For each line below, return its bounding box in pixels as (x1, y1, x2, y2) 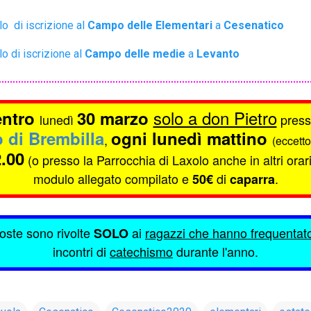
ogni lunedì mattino (110, 126, 272, 150)
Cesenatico (224, 19, 284, 32)
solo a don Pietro (153, 106, 277, 130)
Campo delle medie (85, 47, 185, 60)
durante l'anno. (173, 242, 258, 260)
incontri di (53, 242, 110, 260)
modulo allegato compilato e (33, 169, 192, 187)
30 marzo (76, 106, 153, 130)
